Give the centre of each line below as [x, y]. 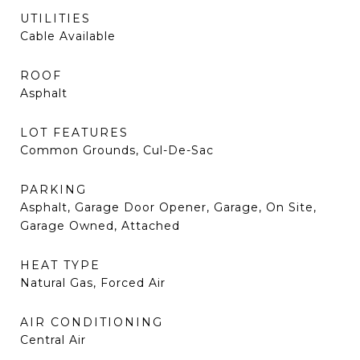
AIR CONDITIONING [92, 322]
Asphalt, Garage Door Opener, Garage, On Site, [168, 207]
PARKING [53, 190]
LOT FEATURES [74, 133]
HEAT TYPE [60, 265]
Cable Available [68, 36]
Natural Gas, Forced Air [93, 283]
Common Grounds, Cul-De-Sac [117, 150]
